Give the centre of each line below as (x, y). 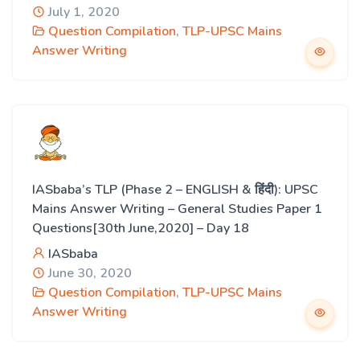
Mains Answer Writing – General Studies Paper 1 (177, 209)
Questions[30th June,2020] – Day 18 (141, 228)
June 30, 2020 (88, 273)
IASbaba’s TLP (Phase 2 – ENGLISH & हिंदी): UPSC (175, 190)
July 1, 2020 (82, 12)
